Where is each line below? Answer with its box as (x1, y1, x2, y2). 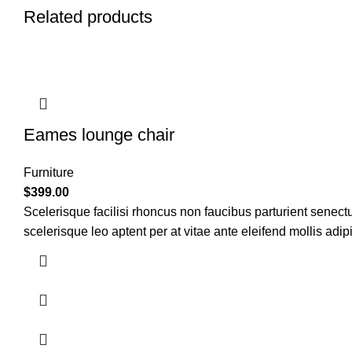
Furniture (24, 166, 74, 180)
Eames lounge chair (24, 125, 174, 145)
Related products (24, 7, 152, 27)
